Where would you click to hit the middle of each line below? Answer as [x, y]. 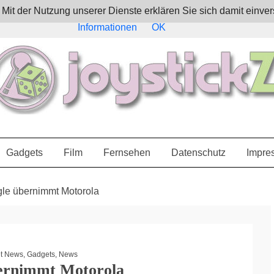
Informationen [107, 27]
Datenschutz [198, 153]
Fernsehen [127, 153]
